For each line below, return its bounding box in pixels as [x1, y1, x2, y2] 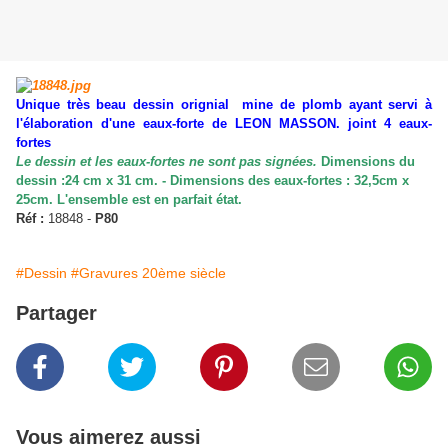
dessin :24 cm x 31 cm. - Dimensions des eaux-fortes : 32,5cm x [16, 173, 409, 189]
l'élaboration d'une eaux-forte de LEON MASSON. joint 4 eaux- [16, 116, 432, 132]
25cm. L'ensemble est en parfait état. [16, 192, 242, 208]
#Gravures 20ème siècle [71, 265, 226, 282]
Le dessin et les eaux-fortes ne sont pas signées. [16, 154, 317, 170]
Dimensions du [321, 154, 415, 170]
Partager [16, 302, 97, 325]
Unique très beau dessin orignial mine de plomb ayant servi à [16, 97, 432, 113]
